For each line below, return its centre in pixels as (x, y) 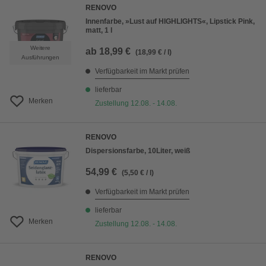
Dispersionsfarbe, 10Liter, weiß (138, 151)
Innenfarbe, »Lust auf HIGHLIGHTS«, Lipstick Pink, (170, 22)
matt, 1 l (99, 31)
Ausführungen (40, 58)
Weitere (40, 48)
